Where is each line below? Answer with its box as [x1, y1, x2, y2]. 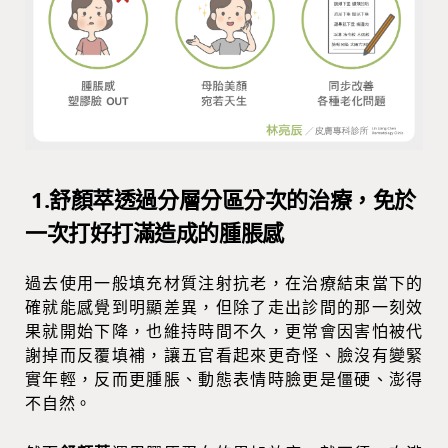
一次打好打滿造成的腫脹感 [25, 216, 284, 247]
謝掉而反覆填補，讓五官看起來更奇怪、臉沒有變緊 [25, 343, 423, 366]
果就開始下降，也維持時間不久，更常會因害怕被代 [25, 319, 423, 342]
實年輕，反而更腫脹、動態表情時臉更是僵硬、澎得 [25, 367, 423, 390]
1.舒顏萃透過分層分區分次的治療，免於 [31, 183, 416, 214]
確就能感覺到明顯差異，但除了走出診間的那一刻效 [25, 295, 423, 318]
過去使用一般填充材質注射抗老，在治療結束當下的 [25, 271, 423, 294]
